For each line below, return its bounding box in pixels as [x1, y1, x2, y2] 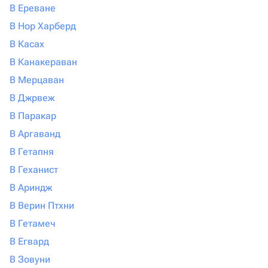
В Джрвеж [10, 92, 54, 103]
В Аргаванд [10, 128, 60, 139]
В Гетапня [10, 146, 54, 157]
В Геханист [10, 164, 58, 175]
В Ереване [10, 2, 56, 14]
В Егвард [10, 236, 49, 247]
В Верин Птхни [10, 200, 74, 211]
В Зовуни [10, 254, 50, 265]
